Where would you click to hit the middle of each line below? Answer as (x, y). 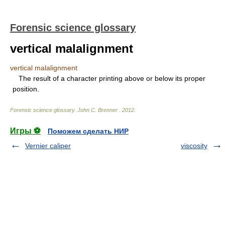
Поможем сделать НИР (88, 131)
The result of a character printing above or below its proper (109, 78)
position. (26, 89)
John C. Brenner (98, 110)
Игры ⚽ (25, 131)
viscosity (194, 146)
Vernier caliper (48, 146)
